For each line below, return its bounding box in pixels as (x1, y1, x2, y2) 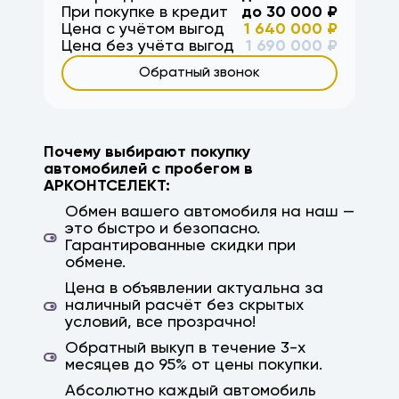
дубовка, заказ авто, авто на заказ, (44, 7, 283, 21)
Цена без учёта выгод (61, 38, 234, 54)
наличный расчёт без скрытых (65, 297, 304, 313)
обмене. (65, 255, 126, 271)
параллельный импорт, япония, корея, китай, (44, 28, 349, 43)
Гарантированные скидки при (65, 238, 296, 254)
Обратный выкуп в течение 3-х (65, 340, 305, 356)
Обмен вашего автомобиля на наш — (65, 204, 354, 220)
